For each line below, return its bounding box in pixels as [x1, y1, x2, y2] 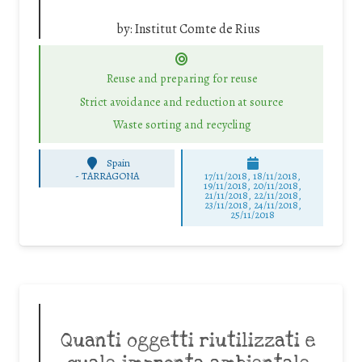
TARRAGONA [82, 168, 140, 183]
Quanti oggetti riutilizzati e [61, 328, 316, 353]
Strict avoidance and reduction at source [80, 93, 284, 110]
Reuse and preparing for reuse [106, 70, 258, 87]
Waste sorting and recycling [112, 116, 251, 133]
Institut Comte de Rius [135, 20, 260, 39]
